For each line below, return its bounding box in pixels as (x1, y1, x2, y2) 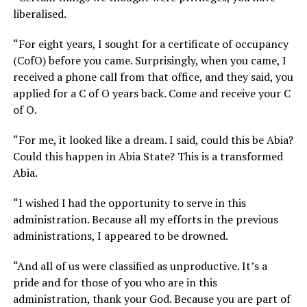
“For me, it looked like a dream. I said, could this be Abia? (12, 132, 293, 147)
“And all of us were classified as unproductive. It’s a (12, 258, 267, 273)
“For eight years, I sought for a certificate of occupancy (12, 36, 288, 51)
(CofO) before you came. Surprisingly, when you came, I (12, 53, 286, 68)
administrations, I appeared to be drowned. (12, 228, 228, 243)
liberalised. (12, 6, 66, 21)
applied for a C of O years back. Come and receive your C (12, 86, 291, 101)
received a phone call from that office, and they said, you (12, 69, 293, 84)
